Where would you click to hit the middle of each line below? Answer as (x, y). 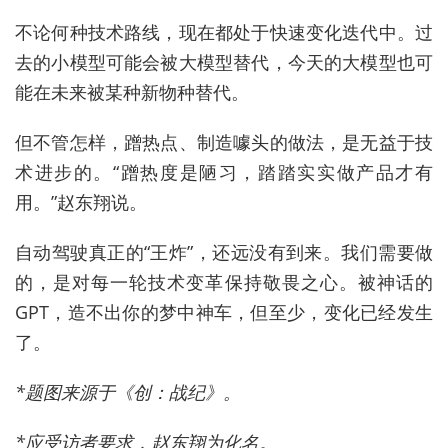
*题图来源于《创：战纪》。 (128, 392)
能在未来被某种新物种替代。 (132, 92)
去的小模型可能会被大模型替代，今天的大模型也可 (224, 62)
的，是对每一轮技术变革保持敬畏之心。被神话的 (224, 282)
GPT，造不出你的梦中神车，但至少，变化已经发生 (224, 312)
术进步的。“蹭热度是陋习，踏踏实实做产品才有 (224, 172)
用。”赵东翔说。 (81, 202)
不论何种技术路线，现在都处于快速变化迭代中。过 (224, 32)
